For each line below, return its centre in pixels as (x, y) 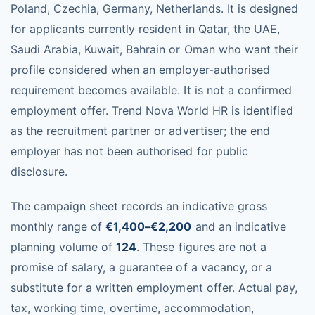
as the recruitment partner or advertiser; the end (140, 131)
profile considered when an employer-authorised (140, 70)
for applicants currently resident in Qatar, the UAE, (145, 29)
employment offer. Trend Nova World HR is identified (152, 110)
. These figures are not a (201, 247)
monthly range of (58, 226)
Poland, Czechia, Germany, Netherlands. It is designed (154, 8)
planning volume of (64, 247)
